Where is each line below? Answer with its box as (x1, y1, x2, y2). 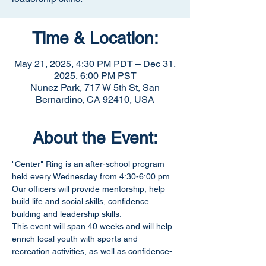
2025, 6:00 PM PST (53, 70, 137, 81)
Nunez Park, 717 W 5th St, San (30, 82, 160, 93)
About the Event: (32, 128, 158, 147)
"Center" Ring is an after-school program (12, 159, 167, 169)
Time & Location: (31, 28, 159, 47)
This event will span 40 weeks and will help (12, 221, 175, 231)
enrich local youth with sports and (12, 234, 140, 243)
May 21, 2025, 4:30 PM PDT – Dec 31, (14, 58, 176, 69)
